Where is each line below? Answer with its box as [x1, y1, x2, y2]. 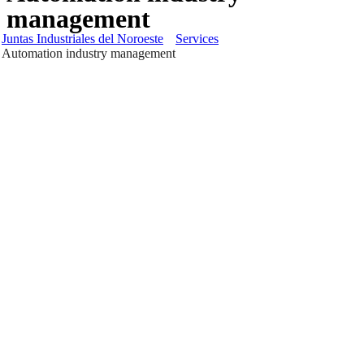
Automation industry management [2, 45, 175, 60]
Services [175, 31, 219, 45]
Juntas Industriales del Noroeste [2, 31, 163, 45]
